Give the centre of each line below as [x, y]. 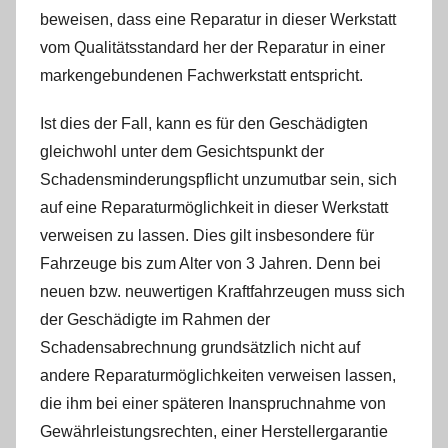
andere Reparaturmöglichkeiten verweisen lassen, [218, 375]
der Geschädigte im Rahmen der [155, 319]
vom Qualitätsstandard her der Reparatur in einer [212, 47]
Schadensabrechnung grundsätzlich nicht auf [200, 347]
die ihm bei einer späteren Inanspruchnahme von [213, 403]
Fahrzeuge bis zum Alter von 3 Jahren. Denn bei [210, 263]
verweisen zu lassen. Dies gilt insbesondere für [207, 235]
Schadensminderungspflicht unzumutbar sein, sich [218, 179]
